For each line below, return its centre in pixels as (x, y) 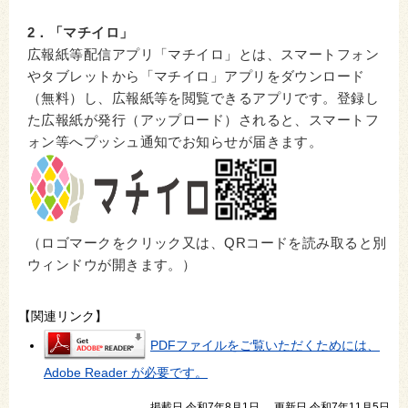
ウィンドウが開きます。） (112, 265)
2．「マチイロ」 (81, 33)
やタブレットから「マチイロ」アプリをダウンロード (196, 77)
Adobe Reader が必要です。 (126, 373)
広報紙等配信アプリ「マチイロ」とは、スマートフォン (204, 55)
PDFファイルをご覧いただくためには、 (265, 345)
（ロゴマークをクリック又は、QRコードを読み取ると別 (207, 244)
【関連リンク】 (63, 316)
